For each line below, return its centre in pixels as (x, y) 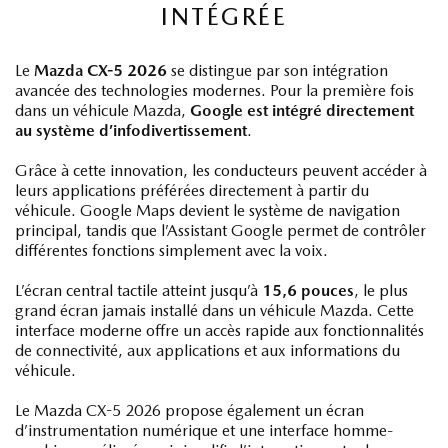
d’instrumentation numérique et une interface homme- (204, 430)
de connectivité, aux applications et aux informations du (207, 350)
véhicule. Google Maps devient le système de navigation (207, 210)
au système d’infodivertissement (131, 130)
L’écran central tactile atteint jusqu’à (138, 290)
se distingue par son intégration (277, 70)
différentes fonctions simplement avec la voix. (171, 250)
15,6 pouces (308, 290)
